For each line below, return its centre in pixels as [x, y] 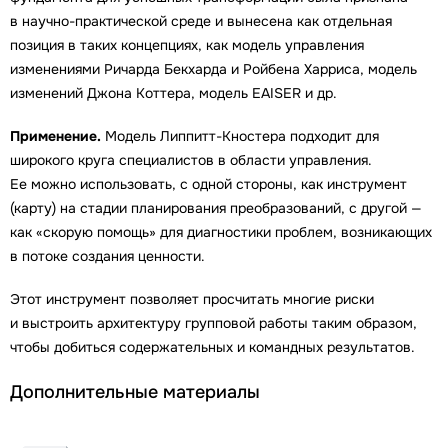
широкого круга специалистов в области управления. [191, 160]
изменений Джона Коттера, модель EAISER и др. [173, 93]
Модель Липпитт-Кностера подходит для [240, 136]
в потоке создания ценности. [107, 256]
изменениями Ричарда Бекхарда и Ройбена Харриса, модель [213, 69]
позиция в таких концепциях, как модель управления [187, 45]
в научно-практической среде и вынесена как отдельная [201, 21]
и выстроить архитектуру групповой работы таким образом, [213, 323]
